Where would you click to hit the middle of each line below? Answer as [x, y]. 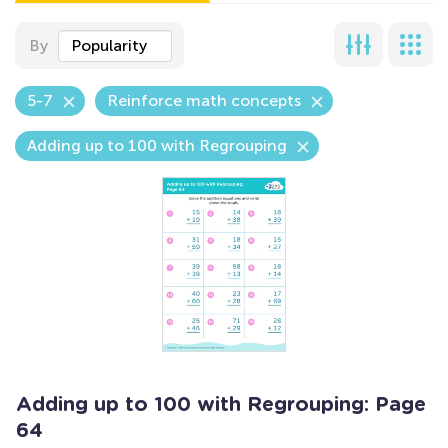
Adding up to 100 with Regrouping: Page [221, 405]
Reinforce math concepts [204, 100]
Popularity [109, 45]
